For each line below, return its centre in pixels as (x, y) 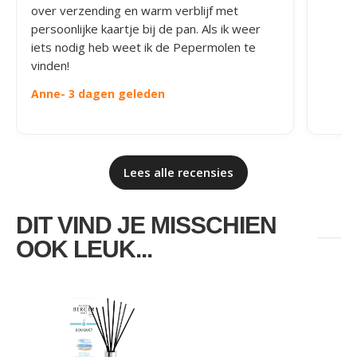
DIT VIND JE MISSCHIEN (146, 225)
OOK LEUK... (84, 249)
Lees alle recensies (178, 172)
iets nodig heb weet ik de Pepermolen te (143, 47)
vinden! (50, 65)
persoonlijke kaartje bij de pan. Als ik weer (146, 29)
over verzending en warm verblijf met (135, 10)
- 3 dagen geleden (113, 94)
